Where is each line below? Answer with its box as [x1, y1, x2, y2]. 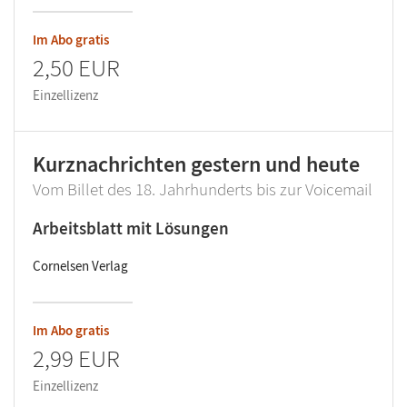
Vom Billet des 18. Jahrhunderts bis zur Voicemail [33, 178, 372, 200]
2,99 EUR [33, 342, 120, 373]
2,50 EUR [33, 52, 120, 83]
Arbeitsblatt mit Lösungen [33, 217, 229, 239]
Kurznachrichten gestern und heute [33, 150, 360, 178]
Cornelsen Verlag [33, 257, 128, 274]
